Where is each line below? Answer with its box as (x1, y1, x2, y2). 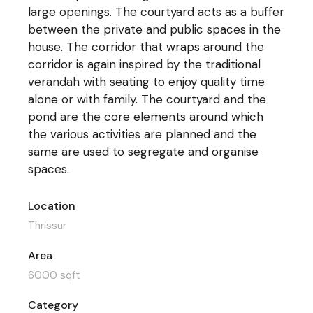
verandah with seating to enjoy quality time (28, 74, 265, 89)
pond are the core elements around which (28, 109, 264, 124)
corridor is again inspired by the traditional (28, 57, 261, 72)
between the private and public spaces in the (28, 22, 282, 37)
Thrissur (28, 219, 67, 233)
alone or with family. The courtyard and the (28, 92, 267, 107)
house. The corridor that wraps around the (28, 39, 265, 54)
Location (28, 198, 76, 213)
